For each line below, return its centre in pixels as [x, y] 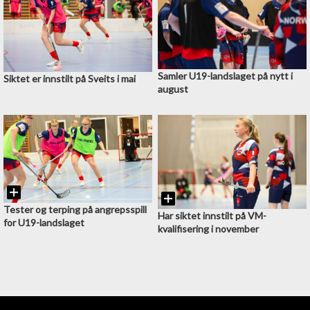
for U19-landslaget [44, 222]
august [173, 89]
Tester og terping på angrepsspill [75, 209]
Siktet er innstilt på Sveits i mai [70, 79]
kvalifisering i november [208, 229]
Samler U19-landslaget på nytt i [225, 75]
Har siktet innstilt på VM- [212, 216]
